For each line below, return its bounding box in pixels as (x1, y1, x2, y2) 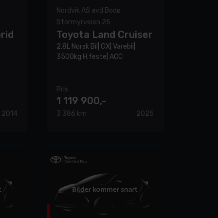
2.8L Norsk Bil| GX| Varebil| (56, 42, 135, 51)
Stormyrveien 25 (56, 18, 110, 26)
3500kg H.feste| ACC (56, 52, 123, 61)
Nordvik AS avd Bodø (56, 6, 121, 15)
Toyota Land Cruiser (56, 28, 153, 40)
